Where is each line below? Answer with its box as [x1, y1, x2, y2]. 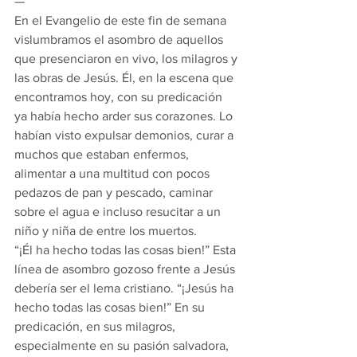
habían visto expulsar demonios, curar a [14, 128, 237, 142]
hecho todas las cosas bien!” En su [14, 300, 208, 314]
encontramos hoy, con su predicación [14, 90, 226, 104]
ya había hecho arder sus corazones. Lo [14, 109, 236, 123]
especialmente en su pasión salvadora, [14, 339, 232, 352]
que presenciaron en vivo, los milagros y [14, 52, 241, 65]
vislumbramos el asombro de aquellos [14, 33, 226, 46]
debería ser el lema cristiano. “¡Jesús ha [14, 281, 237, 295]
